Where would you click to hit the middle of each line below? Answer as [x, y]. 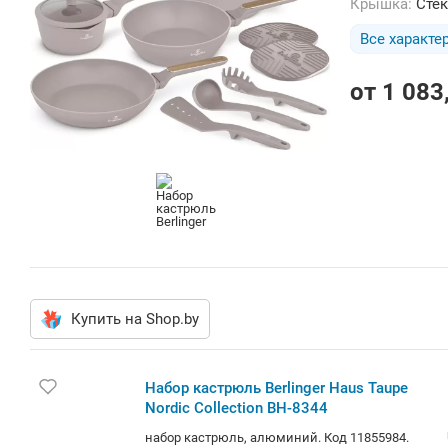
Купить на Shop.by [135, 319]
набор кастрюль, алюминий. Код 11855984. [277, 437]
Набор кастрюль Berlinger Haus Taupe [276, 387]
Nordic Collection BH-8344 [236, 407]
